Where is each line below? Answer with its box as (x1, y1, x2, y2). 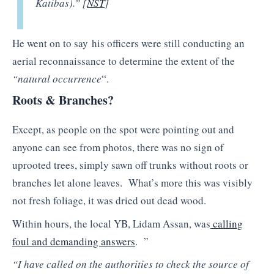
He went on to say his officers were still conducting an (12, 35, 245, 50)
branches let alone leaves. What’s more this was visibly (12, 176, 253, 190)
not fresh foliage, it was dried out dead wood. (12, 193, 206, 208)
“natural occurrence (12, 71, 102, 86)
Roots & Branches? (12, 91, 114, 109)
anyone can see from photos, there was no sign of (12, 140, 224, 155)
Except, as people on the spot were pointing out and (12, 122, 234, 137)
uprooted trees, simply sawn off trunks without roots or (12, 158, 248, 172)
